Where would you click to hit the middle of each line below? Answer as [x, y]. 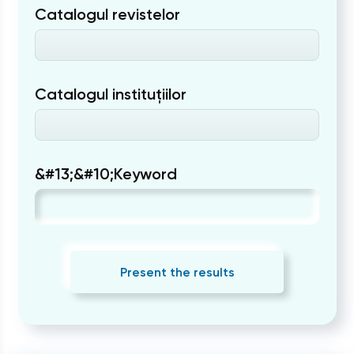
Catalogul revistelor [107, 14]
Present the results [177, 272]
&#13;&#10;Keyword [106, 174]
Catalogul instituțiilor [111, 94]
